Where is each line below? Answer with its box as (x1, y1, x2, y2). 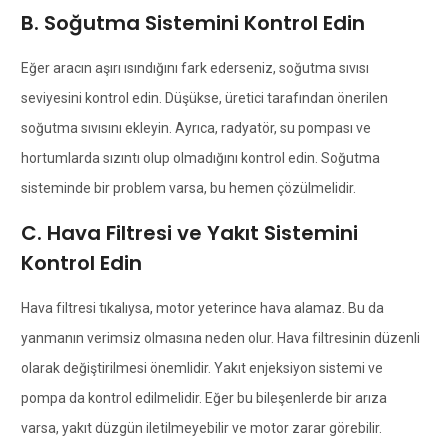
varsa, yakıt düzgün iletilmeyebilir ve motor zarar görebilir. (20, 419, 382, 436)
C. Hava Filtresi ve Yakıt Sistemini (20, 218, 358, 247)
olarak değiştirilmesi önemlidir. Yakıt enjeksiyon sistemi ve (20, 359, 383, 376)
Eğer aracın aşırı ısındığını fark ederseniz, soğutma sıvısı (20, 59, 369, 76)
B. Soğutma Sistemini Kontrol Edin (20, 8, 365, 37)
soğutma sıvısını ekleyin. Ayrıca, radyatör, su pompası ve (20, 119, 371, 136)
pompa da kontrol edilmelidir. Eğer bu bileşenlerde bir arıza (20, 389, 387, 406)
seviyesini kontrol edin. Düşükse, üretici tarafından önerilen (20, 89, 388, 106)
